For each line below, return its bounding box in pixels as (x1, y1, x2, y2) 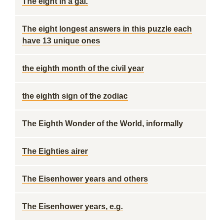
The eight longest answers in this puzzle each (22, 25, 192, 33)
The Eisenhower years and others (22, 175, 148, 183)
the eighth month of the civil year (22, 64, 144, 73)
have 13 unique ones (22, 37, 100, 45)
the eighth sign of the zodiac (22, 92, 128, 100)
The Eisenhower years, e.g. (22, 202, 123, 211)
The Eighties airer (22, 147, 88, 155)
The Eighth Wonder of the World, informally (22, 119, 183, 128)
